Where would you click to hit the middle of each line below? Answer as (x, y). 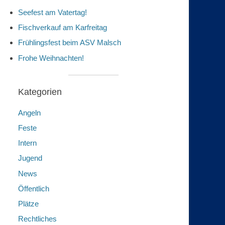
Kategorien (40, 92)
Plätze (28, 204)
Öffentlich (34, 188)
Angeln (29, 113)
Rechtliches (37, 219)
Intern (27, 143)
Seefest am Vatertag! (52, 12)
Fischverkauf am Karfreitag (63, 27)
